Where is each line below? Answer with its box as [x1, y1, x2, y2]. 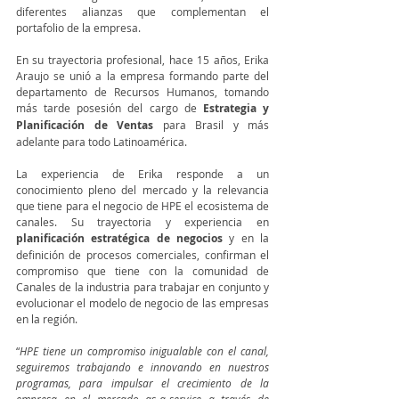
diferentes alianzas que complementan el [16, 4, 269, 19]
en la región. [16, 312, 77, 326]
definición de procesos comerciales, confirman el [16, 248, 269, 262]
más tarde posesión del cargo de [16, 101, 203, 115]
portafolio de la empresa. [16, 20, 141, 35]
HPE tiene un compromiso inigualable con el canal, [20, 344, 269, 358]
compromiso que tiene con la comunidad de [16, 264, 269, 278]
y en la [223, 231, 269, 245]
